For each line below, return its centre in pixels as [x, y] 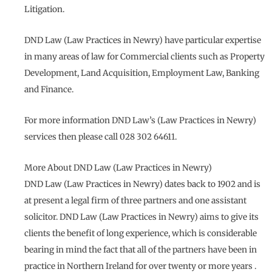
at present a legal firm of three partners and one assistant [135, 201]
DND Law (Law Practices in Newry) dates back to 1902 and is [142, 185]
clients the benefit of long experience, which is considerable [141, 234]
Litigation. [44, 10]
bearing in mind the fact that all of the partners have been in [141, 250]
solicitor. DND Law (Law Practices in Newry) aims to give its [141, 217]
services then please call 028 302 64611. [100, 137]
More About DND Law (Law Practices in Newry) [118, 168]
